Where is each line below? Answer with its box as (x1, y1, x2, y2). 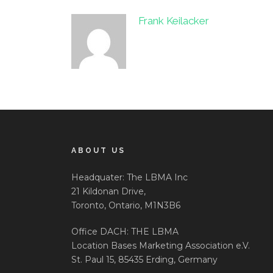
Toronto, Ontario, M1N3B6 (71, 200, 180, 211)
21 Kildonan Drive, (71, 186, 146, 197)
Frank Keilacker (138, 15, 209, 27)
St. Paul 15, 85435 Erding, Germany (71, 254, 218, 266)
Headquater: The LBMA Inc (71, 172, 188, 183)
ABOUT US (71, 146, 126, 155)
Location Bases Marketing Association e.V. (71, 240, 250, 252)
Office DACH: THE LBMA (71, 226, 179, 238)
